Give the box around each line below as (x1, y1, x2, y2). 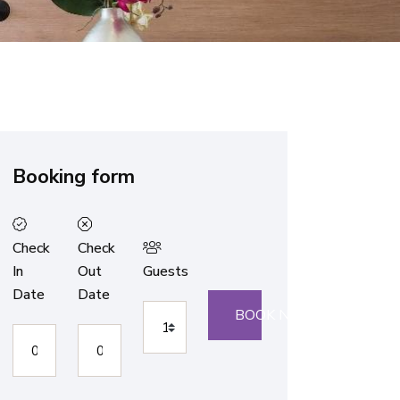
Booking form (12, 163, 135, 190)
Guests (143, 262, 188, 281)
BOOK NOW (235, 305, 316, 325)
